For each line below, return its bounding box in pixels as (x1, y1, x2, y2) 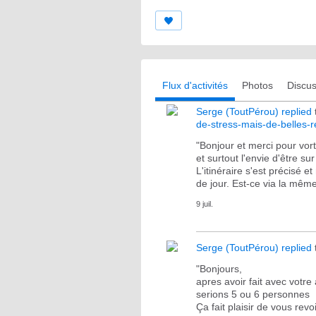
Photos (242, 80, 273, 91)
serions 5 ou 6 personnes (196, 288, 310, 300)
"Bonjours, (196, 263, 245, 274)
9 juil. (196, 200, 213, 208)
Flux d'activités (162, 80, 228, 91)
